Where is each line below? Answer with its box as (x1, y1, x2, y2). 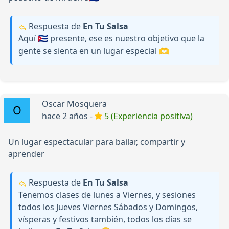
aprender (8, 148, 44, 160)
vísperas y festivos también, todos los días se (18, 214, 192, 225)
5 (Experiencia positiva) (104, 110, 193, 122)
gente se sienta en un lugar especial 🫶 (18, 45, 169, 57)
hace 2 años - (42, 110, 95, 122)
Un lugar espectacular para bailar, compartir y (8, 136, 185, 148)
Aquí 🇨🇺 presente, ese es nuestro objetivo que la (18, 33, 204, 44)
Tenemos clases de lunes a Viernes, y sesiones (18, 189, 196, 201)
